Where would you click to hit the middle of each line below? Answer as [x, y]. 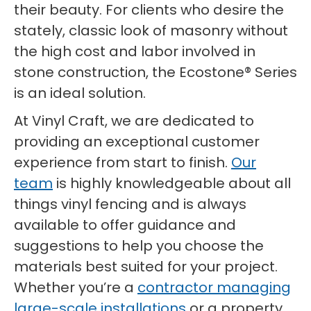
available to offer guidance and [125, 225]
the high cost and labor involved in [135, 51]
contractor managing [214, 287]
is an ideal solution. [80, 93]
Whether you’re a [76, 287]
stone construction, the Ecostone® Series [155, 72]
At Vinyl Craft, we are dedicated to [134, 121]
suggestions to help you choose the [139, 246]
